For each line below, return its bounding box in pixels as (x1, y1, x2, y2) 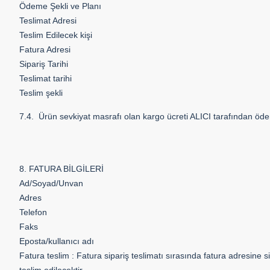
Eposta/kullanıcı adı (19, 236, 94, 246)
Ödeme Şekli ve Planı (19, 1, 101, 11)
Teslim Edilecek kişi (19, 30, 92, 40)
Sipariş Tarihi (19, 59, 68, 69)
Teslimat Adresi (19, 16, 77, 25)
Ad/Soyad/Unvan (19, 178, 83, 188)
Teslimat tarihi (19, 74, 72, 83)
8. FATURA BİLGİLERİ (19, 164, 104, 174)
